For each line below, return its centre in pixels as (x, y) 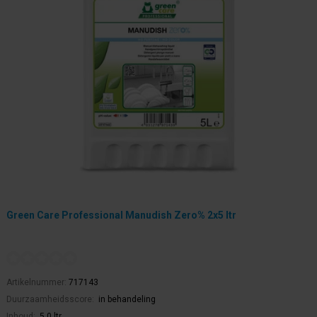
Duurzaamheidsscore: (51, 300)
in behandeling (127, 300)
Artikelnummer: (38, 283)
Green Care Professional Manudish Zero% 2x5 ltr (121, 215)
